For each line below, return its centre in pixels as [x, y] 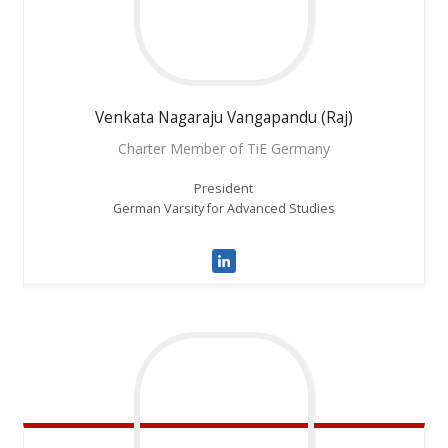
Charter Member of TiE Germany [223, 149]
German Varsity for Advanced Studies [223, 209]
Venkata [124, 118]
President [224, 189]
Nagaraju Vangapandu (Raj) [255, 118]
